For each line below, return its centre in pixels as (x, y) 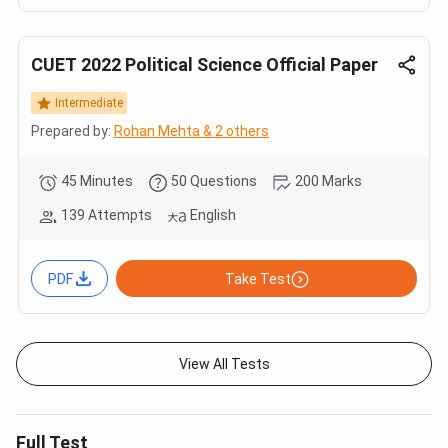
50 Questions (214, 181)
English (213, 215)
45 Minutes (97, 181)
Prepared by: (71, 131)
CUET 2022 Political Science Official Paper (204, 65)
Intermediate (89, 102)
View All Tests (224, 364)
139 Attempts (106, 215)
